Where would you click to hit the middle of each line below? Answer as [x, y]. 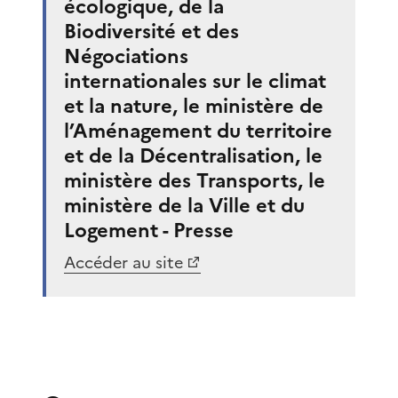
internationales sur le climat [195, 81]
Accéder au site [123, 262]
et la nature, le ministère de [194, 106]
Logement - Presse [149, 230]
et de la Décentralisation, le [193, 155]
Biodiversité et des [151, 31]
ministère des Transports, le [195, 180]
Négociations [126, 56]
